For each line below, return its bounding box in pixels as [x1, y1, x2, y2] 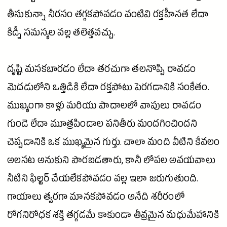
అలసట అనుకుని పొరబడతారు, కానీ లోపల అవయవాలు [7, 155, 215, 169]
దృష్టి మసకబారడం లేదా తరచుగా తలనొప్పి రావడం [7, 64, 196, 78]
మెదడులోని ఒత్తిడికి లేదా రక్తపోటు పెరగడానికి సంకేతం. [7, 82, 209, 96]
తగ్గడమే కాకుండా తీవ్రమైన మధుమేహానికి [64, 210, 219, 224]
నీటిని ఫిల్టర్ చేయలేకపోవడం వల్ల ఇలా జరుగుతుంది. [7, 173, 199, 187]
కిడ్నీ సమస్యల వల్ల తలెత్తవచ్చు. [7, 27, 116, 42]
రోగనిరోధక [7, 210, 53, 224]
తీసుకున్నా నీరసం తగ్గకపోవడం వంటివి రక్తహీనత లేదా [7, 9, 209, 23]
